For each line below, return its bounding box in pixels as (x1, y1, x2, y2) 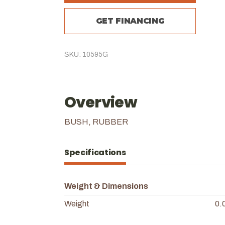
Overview (64, 91, 138, 113)
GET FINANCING (95, 16, 165, 26)
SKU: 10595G (64, 50, 108, 58)
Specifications (64, 146, 126, 158)
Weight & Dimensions (64, 181, 148, 190)
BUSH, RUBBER (64, 117, 128, 126)
